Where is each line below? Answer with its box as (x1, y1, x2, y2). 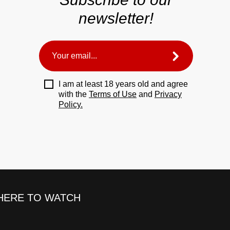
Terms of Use (89, 90, 137, 99)
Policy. (59, 100, 83, 109)
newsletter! (79, 10, 154, 27)
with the (59, 90, 89, 99)
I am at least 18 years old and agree (59, 80, 188, 89)
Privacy (155, 90, 182, 99)
